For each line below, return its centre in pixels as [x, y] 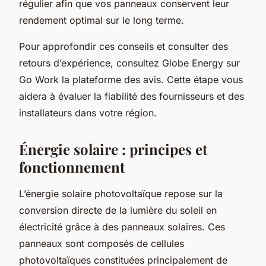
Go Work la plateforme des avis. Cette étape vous [131, 79]
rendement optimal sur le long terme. [102, 20]
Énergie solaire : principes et [113, 149]
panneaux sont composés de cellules [102, 243]
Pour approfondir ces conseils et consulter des [123, 46]
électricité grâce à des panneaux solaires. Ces [122, 227]
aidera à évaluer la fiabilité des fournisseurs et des [132, 96]
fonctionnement [72, 167]
